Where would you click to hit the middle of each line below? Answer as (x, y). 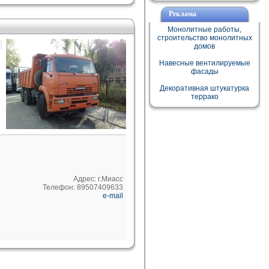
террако (204, 97)
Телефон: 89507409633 (83, 187)
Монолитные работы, (204, 29)
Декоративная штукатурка (204, 88)
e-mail (113, 196)
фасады (204, 71)
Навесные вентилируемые (204, 63)
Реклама (182, 14)
